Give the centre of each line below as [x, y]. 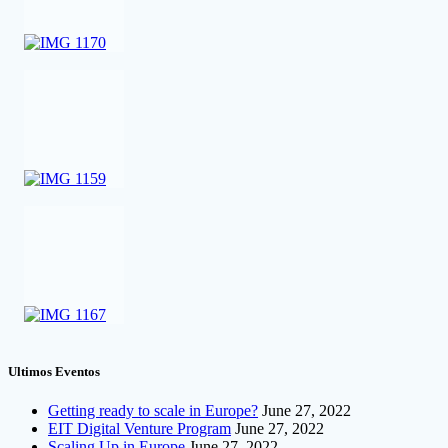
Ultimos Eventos [54, 372]
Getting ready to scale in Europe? [153, 411]
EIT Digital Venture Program [139, 429]
